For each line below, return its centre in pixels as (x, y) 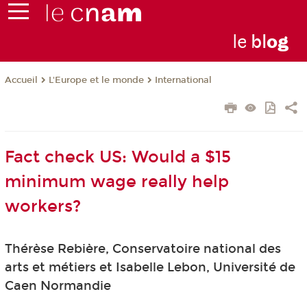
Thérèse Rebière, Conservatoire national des (143, 249)
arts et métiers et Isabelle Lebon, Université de (150, 268)
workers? (42, 207)
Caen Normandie (58, 286)
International (183, 81)
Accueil (21, 81)
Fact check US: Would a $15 (118, 157)
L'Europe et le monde (96, 81)
